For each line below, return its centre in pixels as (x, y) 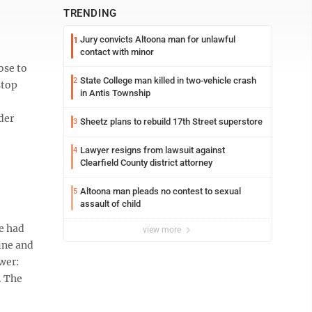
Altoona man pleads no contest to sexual (161, 191)
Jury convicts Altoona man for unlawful (158, 39)
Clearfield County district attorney (146, 163)
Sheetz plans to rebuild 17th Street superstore (171, 122)
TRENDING (90, 13)
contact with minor (117, 52)
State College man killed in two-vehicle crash (168, 80)
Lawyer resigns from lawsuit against (153, 150)
